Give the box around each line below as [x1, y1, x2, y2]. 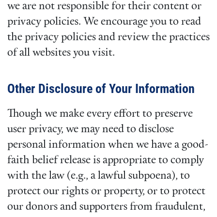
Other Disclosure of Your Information [7, 81, 195, 96]
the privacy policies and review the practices [7, 31, 210, 43]
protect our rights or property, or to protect [7, 186, 205, 197]
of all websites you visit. [7, 47, 115, 59]
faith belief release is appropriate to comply [7, 155, 204, 166]
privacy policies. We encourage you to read [7, 16, 201, 28]
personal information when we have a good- [7, 139, 208, 151]
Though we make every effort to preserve [7, 108, 193, 120]
